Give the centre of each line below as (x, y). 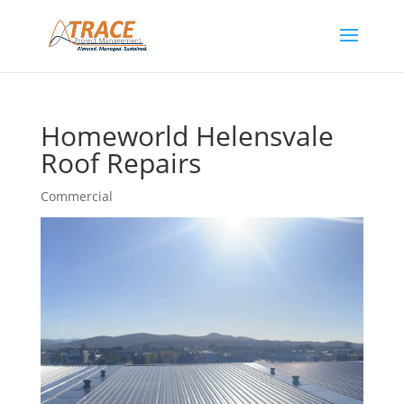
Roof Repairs (120, 163)
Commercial (76, 196)
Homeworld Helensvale (187, 136)
